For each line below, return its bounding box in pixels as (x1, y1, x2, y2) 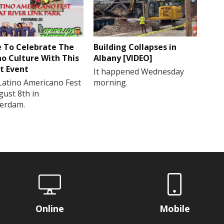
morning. (93, 76, 128, 88)
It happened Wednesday (93, 65, 184, 77)
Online (35, 202, 64, 214)
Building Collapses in (93, 41, 177, 52)
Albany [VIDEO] (93, 52, 153, 63)
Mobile (159, 202, 190, 214)
